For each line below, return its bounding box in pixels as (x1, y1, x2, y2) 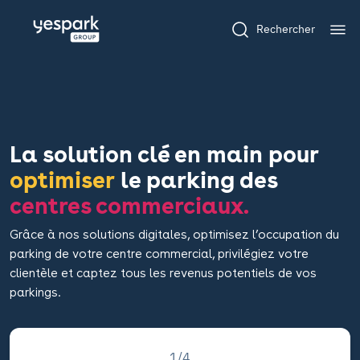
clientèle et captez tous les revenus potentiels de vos (10, 265, 317, 280)
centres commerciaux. (10, 192, 249, 219)
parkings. (10, 284, 61, 300)
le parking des (115, 166, 277, 194)
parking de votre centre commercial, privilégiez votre (10, 246, 309, 261)
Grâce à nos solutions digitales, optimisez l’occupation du (10, 227, 339, 242)
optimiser (10, 166, 115, 194)
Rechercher (256, 22, 315, 37)
